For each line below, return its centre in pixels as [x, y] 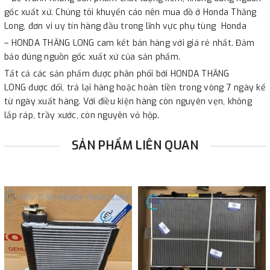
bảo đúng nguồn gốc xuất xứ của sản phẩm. [92, 57]
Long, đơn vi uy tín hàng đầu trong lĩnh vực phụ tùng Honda [125, 27]
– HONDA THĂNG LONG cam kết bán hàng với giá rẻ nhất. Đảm [129, 43]
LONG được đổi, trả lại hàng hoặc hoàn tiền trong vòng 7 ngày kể [135, 88]
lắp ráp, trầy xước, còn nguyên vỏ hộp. [82, 116]
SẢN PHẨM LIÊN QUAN [135, 146]
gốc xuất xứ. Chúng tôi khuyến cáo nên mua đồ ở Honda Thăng [130, 13]
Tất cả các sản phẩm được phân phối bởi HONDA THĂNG [117, 74]
